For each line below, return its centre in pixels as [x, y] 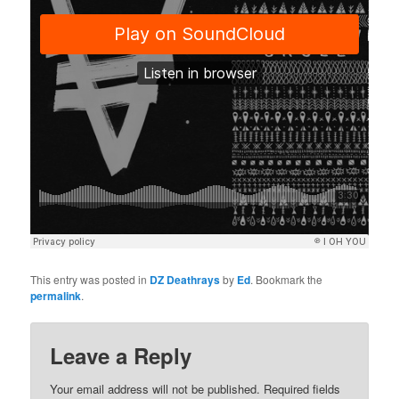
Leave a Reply [121, 356]
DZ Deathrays [185, 280]
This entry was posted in [90, 280]
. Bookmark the [287, 280]
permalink [56, 296]
